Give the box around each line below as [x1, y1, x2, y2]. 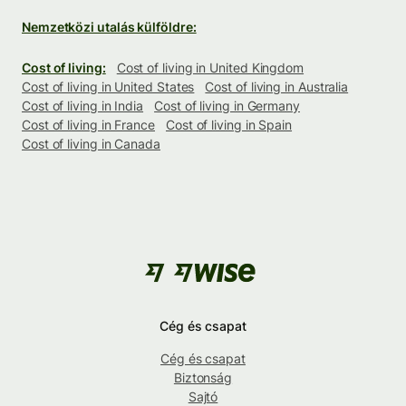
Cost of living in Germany [154, 98, 300, 114]
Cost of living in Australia [205, 79, 349, 95]
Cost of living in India [22, 98, 144, 114]
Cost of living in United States [22, 79, 195, 95]
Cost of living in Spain [165, 117, 293, 133]
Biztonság [173, 370, 233, 386]
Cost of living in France [22, 117, 155, 133]
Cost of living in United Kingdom [116, 60, 304, 76]
